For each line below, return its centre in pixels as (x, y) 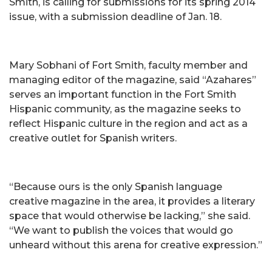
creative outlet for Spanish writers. (93, 138)
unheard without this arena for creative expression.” (136, 245)
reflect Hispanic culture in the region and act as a (128, 124)
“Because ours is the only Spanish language (116, 187)
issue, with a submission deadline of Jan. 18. (115, 17)
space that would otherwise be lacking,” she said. (130, 216)
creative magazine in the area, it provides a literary (132, 201)
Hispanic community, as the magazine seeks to (125, 109)
